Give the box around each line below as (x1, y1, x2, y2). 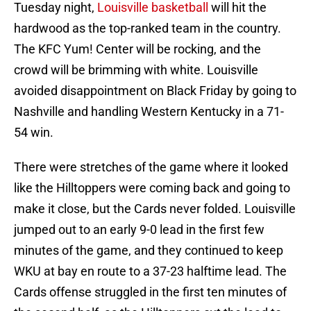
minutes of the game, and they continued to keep (14, 243, 283, 258)
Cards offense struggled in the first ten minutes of (14, 285, 287, 300)
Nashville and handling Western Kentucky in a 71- (14, 104, 284, 119)
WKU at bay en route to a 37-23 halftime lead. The (14, 264, 287, 279)
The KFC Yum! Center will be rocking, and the (14, 42, 261, 57)
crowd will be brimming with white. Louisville (14, 62, 258, 78)
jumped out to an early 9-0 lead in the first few (14, 222, 264, 237)
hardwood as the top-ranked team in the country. (14, 21, 281, 36)
